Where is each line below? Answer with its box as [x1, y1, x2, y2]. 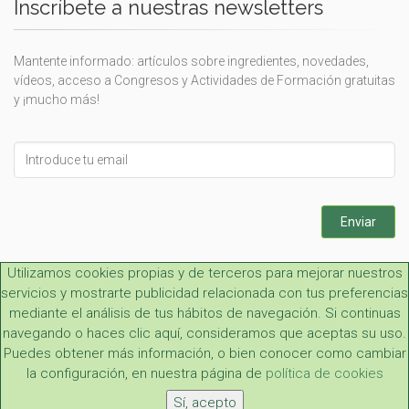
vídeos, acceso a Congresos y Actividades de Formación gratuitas [14, 73, 395, 89]
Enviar [341, 215, 376, 230]
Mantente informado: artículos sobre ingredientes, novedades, [14, 54, 369, 69]
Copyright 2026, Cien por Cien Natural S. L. [85, 378, 324, 393]
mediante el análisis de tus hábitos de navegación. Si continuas [8, 304, 401, 321]
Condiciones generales [164, 345, 297, 361]
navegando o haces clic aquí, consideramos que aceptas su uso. [3, 324, 406, 341]
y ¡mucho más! [14, 92, 100, 108]
